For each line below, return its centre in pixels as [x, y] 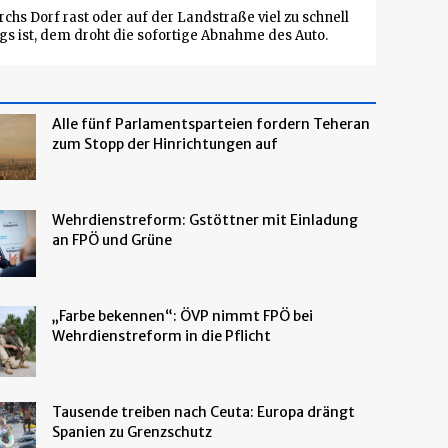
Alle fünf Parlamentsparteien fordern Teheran [211, 124]
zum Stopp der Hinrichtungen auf [165, 144]
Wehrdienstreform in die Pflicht [161, 336]
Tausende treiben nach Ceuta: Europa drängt [203, 412]
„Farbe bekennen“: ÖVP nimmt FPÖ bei [182, 316]
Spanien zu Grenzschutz [132, 432]
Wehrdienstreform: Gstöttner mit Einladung [205, 220]
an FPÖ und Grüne [112, 240]
